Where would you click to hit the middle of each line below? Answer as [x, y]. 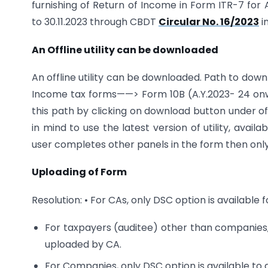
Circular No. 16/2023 [209, 22]
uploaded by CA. [83, 245]
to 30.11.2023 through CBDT [95, 22]
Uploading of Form [79, 172]
